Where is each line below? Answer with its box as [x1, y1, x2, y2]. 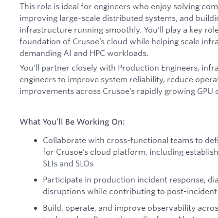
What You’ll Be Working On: [19, 116, 125, 127]
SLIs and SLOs [43, 158, 93, 168]
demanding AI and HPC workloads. [19, 48, 148, 58]
